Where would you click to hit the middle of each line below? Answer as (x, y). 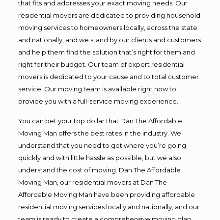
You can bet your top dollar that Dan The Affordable (100, 121)
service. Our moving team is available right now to (97, 89)
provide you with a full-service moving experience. (98, 101)
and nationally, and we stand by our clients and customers (109, 40)
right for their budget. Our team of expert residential (101, 64)
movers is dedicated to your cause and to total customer (108, 76)
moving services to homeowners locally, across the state (108, 27)
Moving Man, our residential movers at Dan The (92, 182)
